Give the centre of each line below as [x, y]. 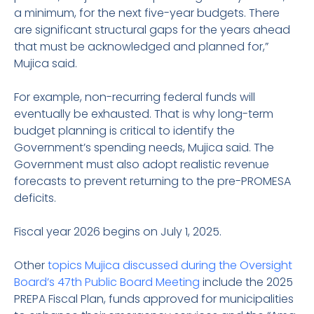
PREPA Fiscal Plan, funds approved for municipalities [154, 299]
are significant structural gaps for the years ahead [152, 30]
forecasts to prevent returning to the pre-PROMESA [152, 181]
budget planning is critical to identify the [124, 131]
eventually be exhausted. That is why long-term [144, 114]
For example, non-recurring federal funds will [135, 97]
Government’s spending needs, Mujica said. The [144, 148]
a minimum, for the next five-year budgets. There [147, 13]
